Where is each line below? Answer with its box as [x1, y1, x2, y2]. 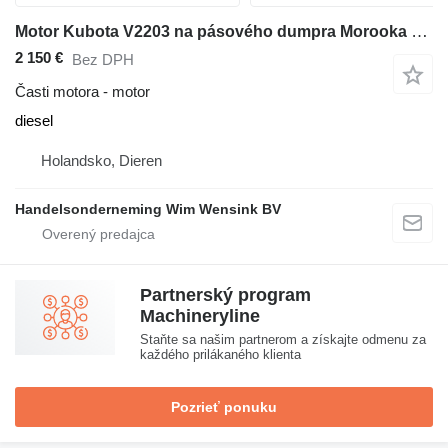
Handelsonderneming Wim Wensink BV [15, 201, 281, 218]
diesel [15, 112, 53, 130]
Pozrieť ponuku [171, 399, 277, 416]
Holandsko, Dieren [41, 152, 162, 170]
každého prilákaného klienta [140, 347, 301, 363]
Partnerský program [140, 285, 311, 306]
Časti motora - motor [15, 83, 150, 101]
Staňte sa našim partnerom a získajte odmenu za [140, 332, 426, 348]
